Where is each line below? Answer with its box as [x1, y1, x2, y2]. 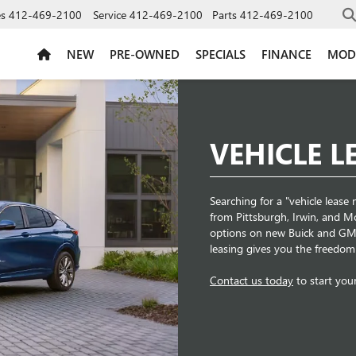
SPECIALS [195, 45, 246, 62]
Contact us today [210, 273, 293, 288]
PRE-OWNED [110, 45, 180, 62]
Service [93, 6, 126, 22]
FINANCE [261, 45, 311, 62]
